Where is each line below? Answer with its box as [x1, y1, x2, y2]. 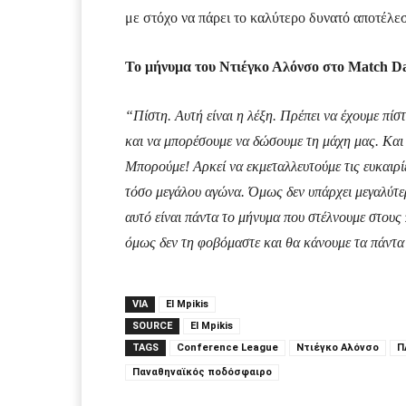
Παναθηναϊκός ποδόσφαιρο [132, 366, 272, 379]
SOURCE [132, 320, 172, 333]
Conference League [177, 342, 278, 354]
